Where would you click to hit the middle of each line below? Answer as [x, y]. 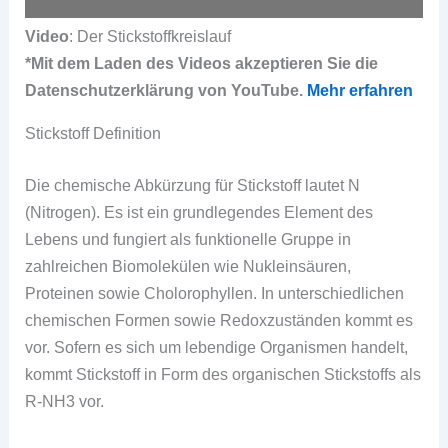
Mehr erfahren [360, 89]
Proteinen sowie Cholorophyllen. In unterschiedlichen [215, 292]
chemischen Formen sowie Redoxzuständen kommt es [219, 319]
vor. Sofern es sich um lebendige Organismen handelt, [217, 346]
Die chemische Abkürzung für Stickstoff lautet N [193, 184]
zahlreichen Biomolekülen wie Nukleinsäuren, [188, 265]
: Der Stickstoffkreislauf [150, 35]
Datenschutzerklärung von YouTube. [166, 89]
